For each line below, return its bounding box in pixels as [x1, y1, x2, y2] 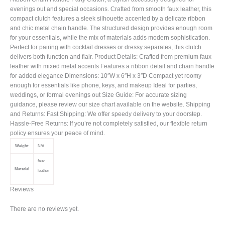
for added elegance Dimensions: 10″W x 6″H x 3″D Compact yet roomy [10, 72, 201, 79]
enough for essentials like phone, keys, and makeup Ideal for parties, [10, 81, 197, 89]
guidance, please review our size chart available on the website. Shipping [10, 100, 210, 108]
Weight [15, 143, 29, 148]
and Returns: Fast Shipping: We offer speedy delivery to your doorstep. [10, 110, 202, 118]
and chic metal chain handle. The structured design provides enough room [10, 24, 212, 32]
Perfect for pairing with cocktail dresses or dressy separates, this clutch [10, 43, 201, 51]
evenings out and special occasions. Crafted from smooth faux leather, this [10, 5, 211, 13]
